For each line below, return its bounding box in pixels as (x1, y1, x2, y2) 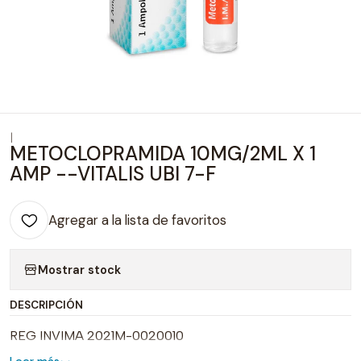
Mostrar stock (38, 262, 121, 277)
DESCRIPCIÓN (10, 298, 83, 312)
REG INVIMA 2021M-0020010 (10, 328, 184, 343)
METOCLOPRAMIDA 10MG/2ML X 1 (10, 141, 316, 166)
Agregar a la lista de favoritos (48, 211, 226, 229)
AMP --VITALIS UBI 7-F (10, 161, 216, 186)
